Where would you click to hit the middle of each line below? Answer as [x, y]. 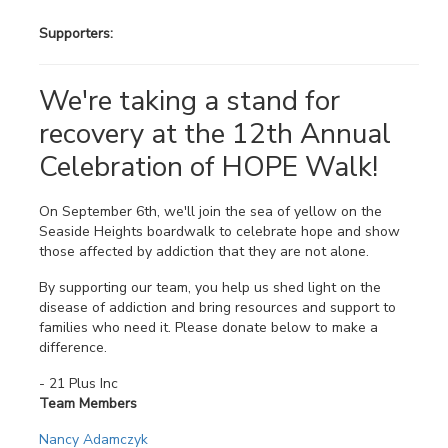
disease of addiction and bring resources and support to [217, 308]
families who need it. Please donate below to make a [208, 328]
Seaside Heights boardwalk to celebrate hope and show [219, 232]
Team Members [88, 404]
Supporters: [76, 33]
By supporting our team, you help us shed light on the [210, 288]
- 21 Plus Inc [78, 384]
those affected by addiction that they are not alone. [204, 252]
